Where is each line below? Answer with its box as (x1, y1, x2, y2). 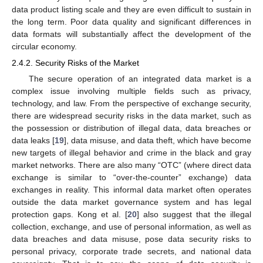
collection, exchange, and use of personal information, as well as (12, 222, 251, 232)
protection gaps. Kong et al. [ (12, 210, 127, 220)
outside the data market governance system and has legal (12, 197, 251, 207)
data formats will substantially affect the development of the (12, 29, 251, 39)
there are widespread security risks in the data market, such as (12, 111, 251, 121)
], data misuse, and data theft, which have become (64, 136, 251, 146)
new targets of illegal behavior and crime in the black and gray (12, 148, 251, 158)
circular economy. (12, 41, 77, 51)
